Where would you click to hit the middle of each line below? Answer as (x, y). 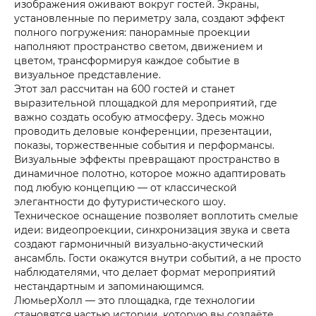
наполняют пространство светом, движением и (139, 46)
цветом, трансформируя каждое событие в (127, 60)
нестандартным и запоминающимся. (109, 286)
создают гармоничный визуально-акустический (139, 244)
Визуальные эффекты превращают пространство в (147, 159)
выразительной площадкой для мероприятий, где (146, 103)
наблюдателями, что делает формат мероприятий (145, 272)
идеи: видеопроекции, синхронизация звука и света (152, 230)
